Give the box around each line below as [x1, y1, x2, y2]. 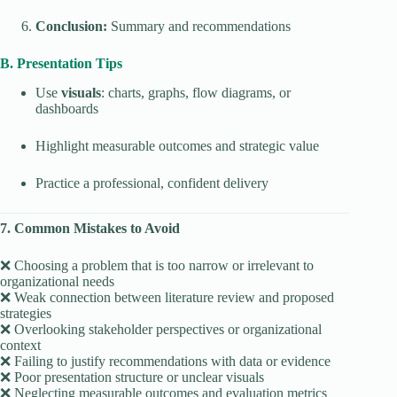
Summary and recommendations [107, 19, 291, 35]
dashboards [35, 101, 98, 117]
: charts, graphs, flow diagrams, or [101, 85, 291, 101]
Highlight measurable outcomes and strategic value [35, 138, 319, 154]
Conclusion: [35, 19, 107, 35]
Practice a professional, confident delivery [35, 175, 269, 191]
